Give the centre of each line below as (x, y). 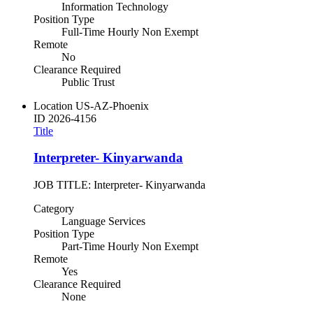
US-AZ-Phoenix (112, 105)
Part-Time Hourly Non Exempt (130, 246)
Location (53, 105)
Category (54, 208)
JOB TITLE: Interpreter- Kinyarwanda (119, 184)
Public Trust (88, 82)
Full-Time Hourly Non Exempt (130, 31)
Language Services (103, 221)
